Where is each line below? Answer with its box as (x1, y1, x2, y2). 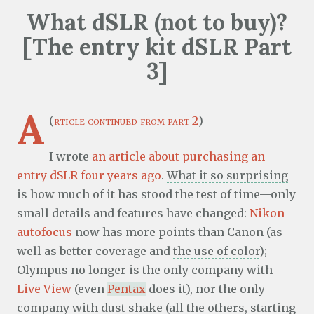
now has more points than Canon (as (72, 225, 282, 240)
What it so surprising (167, 168, 288, 183)
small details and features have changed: (17, 206, 250, 221)
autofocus (17, 225, 72, 240)
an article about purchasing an (92, 149, 265, 164)
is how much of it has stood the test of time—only (17, 187, 296, 202)
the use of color (173, 244, 259, 259)
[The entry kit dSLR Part (22, 32, 292, 62)
